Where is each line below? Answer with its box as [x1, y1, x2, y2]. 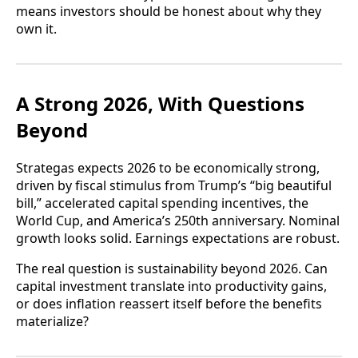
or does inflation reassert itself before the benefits [16, 295, 322, 313]
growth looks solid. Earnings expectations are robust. [16, 229, 340, 248]
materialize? [16, 312, 89, 331]
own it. [16, 20, 57, 38]
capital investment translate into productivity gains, [16, 277, 327, 296]
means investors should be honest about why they [16, 2, 321, 21]
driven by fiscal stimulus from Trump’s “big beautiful [16, 177, 332, 195]
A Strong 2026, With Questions [16, 90, 304, 117]
